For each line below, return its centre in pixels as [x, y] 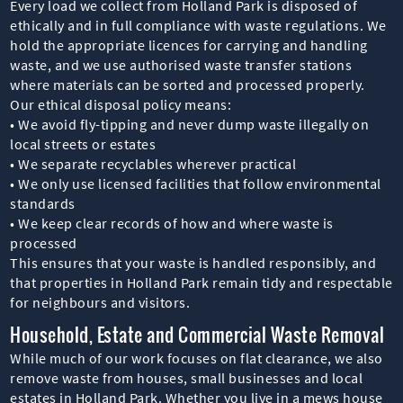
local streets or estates [83, 143]
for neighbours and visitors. [100, 302]
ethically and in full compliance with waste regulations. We [198, 25]
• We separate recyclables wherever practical [153, 163]
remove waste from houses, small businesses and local [187, 377]
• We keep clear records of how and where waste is [172, 223]
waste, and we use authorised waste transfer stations [181, 64]
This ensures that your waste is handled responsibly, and [193, 262]
